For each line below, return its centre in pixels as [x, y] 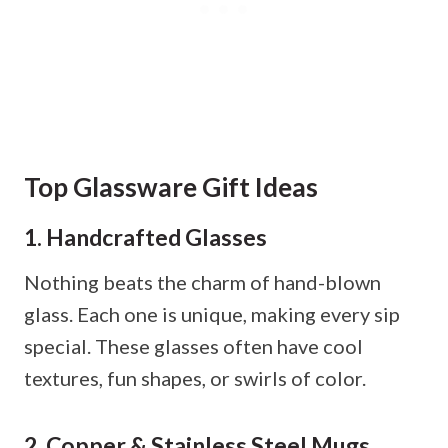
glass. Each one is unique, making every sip [212, 313]
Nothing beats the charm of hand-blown [202, 281]
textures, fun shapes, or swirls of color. [195, 377]
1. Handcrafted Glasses [145, 237]
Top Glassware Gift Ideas [171, 187]
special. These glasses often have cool [193, 345]
